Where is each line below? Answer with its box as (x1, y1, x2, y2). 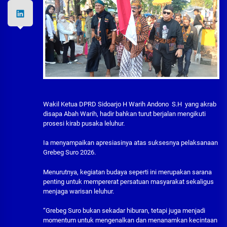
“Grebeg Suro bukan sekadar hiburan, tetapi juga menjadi (43, 207, 205, 215)
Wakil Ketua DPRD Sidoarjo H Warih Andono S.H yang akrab (43, 100, 216, 108)
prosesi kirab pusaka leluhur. (43, 119, 125, 127)
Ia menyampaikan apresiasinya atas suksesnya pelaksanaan (43, 139, 218, 147)
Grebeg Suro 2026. (43, 148, 96, 157)
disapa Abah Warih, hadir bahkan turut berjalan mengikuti (43, 109, 206, 118)
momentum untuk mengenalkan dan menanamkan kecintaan (43, 216, 217, 224)
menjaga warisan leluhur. (43, 187, 114, 195)
